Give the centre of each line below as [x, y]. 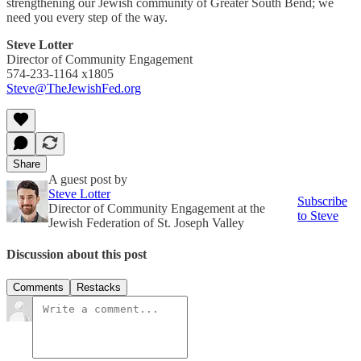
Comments [38, 288]
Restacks [99, 288]
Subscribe [322, 201]
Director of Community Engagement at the [157, 208]
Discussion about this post [77, 255]
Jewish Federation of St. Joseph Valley [146, 222]
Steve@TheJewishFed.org [74, 88]
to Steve [318, 215]
